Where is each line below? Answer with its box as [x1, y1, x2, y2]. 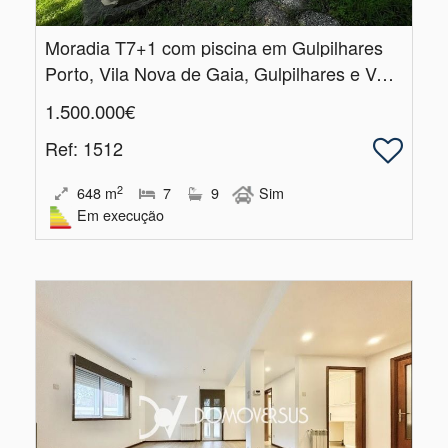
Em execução [77, 204, 164, 226]
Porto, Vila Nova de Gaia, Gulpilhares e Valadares [376, 60, 394, 87]
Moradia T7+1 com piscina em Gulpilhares [45, 34, 383, 61]
